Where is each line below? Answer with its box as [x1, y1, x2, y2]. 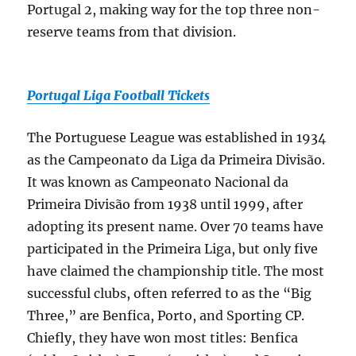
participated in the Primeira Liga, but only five [27, 241, 319, 257]
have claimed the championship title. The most [27, 263, 325, 280]
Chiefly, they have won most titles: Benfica [27, 330, 299, 346]
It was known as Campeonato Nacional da [27, 174, 289, 191]
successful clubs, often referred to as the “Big [27, 285, 312, 302]
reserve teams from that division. [27, 24, 237, 41]
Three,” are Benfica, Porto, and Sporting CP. [27, 308, 308, 324]
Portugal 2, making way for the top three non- [27, 2, 321, 18]
